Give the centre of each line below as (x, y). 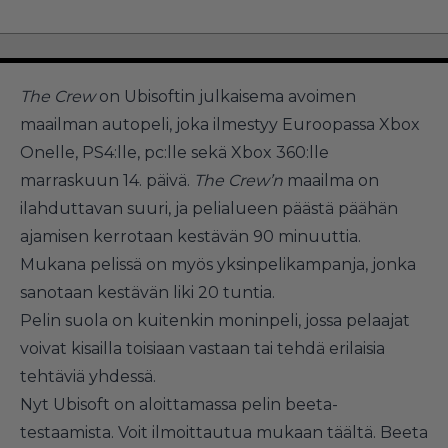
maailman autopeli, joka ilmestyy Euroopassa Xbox (220, 124)
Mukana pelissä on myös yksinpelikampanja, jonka (218, 264)
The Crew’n (240, 180)
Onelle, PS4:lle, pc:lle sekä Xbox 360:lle (174, 152)
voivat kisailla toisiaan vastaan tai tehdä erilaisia (202, 348)
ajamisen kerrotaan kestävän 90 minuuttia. (190, 236)
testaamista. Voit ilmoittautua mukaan (173, 432)
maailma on (333, 180)
